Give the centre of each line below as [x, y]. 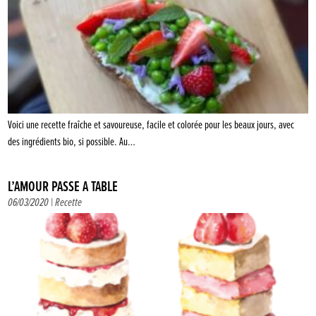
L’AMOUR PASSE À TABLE [63, 188]
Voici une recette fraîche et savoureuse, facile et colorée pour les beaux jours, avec [151, 126]
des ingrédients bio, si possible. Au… [72, 142]
